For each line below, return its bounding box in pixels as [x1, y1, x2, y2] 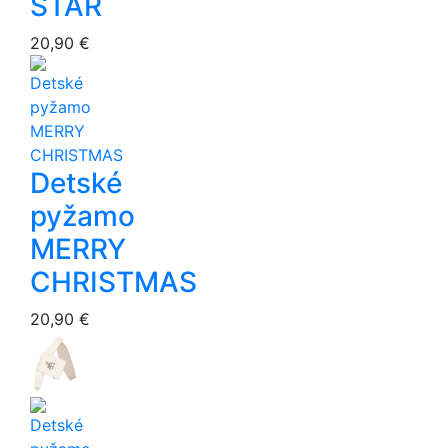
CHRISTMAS [30, 265, 197, 300]
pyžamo [30, 199, 135, 234]
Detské [30, 166, 122, 201]
